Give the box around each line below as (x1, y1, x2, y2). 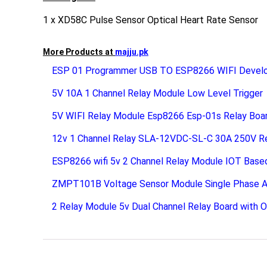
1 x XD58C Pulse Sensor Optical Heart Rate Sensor (43, 14, 258, 26)
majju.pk (115, 46, 148, 57)
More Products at (43, 46, 115, 57)
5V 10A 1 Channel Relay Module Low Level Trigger (52, 87, 263, 99)
